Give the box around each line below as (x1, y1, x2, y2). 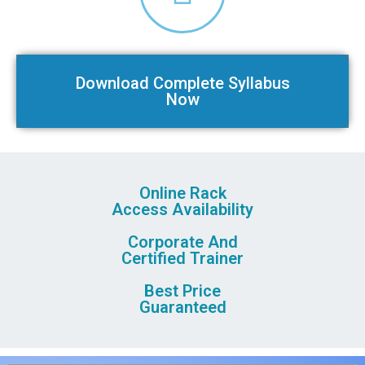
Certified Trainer (121, 248, 244, 269)
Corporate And (127, 232, 238, 253)
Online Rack (139, 183, 226, 204)
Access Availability (112, 200, 253, 220)
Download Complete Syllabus (75, 73, 290, 94)
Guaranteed (139, 297, 226, 318)
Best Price (144, 281, 221, 301)
